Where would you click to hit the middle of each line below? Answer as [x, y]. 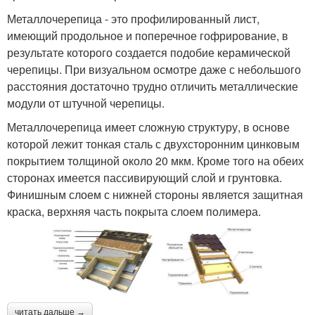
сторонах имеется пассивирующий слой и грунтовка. [144, 178]
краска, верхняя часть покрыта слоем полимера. [134, 211]
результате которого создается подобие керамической [149, 52]
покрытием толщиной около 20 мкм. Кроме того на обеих [155, 161]
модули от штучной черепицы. [86, 103]
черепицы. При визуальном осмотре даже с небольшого [154, 69]
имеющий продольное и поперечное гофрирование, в [148, 36]
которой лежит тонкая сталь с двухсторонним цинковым [153, 144]
